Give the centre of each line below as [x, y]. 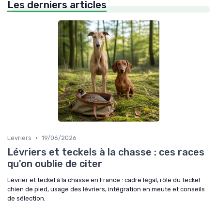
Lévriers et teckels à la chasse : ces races [106, 152]
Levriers [19, 138]
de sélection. [26, 198]
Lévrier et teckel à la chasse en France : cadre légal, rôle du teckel [104, 180]
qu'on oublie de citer [55, 164]
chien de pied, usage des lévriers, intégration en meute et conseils [106, 189]
